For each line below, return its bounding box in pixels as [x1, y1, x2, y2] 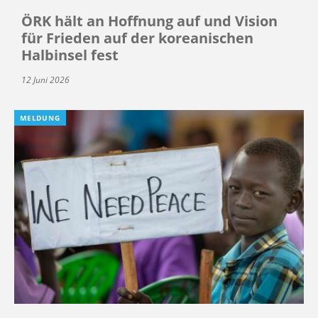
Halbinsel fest [21, 45, 119, 65]
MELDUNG [20, 112, 60, 123]
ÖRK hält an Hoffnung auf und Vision [21, 11, 278, 31]
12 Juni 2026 [21, 73, 70, 86]
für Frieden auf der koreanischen [21, 28, 253, 48]
